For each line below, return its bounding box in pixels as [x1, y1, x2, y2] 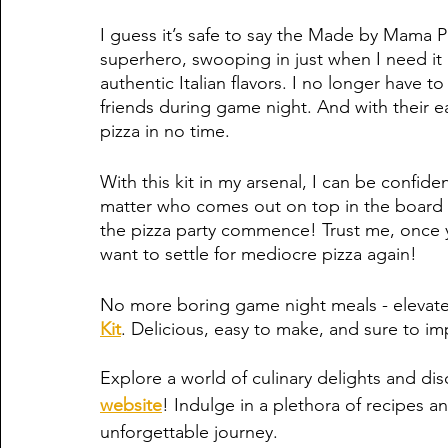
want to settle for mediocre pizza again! [100, 242, 417, 265]
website [100, 393, 162, 416]
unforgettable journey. [100, 420, 278, 443]
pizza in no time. [100, 119, 235, 142]
